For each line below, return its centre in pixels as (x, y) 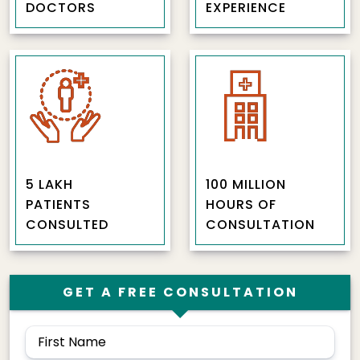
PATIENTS (58, 204)
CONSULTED (67, 224)
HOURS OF (241, 204)
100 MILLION (246, 184)
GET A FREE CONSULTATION (180, 292)
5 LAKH (49, 184)
